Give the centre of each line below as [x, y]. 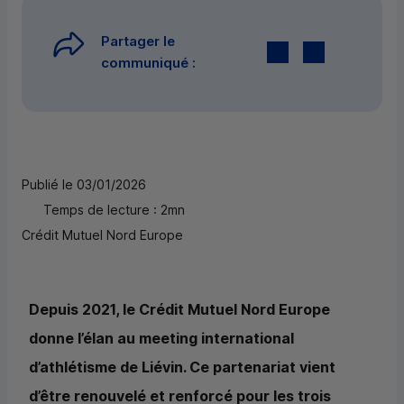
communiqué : [152, 63]
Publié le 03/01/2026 [84, 185]
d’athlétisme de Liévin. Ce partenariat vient [182, 367]
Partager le [138, 41]
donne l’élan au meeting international [161, 339]
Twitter [315, 52]
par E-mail [361, 52]
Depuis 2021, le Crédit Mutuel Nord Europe [179, 310]
